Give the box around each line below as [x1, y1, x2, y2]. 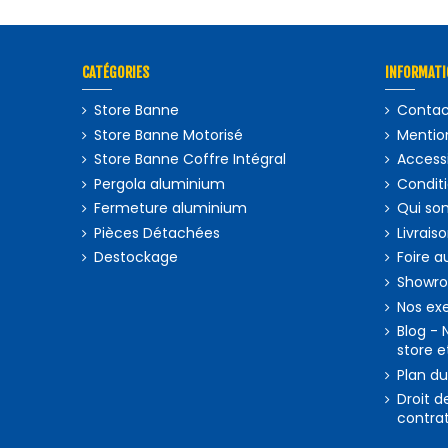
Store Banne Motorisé [94, 124, 244, 145]
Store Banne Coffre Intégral [94, 149, 287, 170]
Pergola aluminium [94, 173, 226, 194]
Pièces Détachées [94, 222, 221, 243]
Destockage [94, 247, 179, 268]
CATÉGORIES [82, 64, 150, 82]
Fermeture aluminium [94, 198, 248, 219]
